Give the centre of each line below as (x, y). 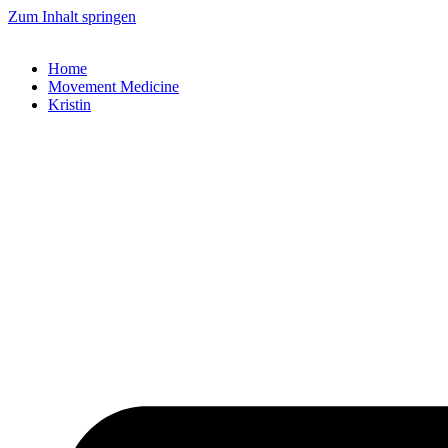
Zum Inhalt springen (72, 16)
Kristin (69, 104)
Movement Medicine (113, 86)
